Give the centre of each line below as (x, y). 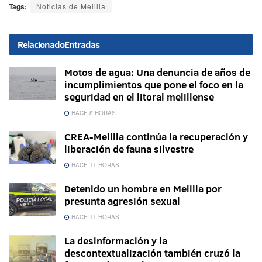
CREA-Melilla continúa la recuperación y (156, 137)
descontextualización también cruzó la (152, 253)
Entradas (82, 45)
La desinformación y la (116, 241)
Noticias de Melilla (71, 6)
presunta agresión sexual (122, 201)
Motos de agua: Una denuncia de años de (157, 73)
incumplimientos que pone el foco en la (154, 85)
